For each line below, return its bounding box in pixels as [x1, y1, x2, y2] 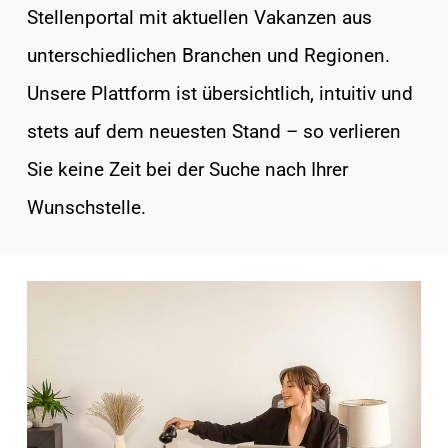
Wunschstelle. [26, 195, 146, 219]
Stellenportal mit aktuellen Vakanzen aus [26, 5, 372, 29]
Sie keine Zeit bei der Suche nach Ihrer [26, 157, 348, 181]
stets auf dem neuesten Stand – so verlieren [26, 119, 401, 143]
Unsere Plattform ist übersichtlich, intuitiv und [26, 81, 413, 105]
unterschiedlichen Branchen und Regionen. [26, 43, 390, 67]
